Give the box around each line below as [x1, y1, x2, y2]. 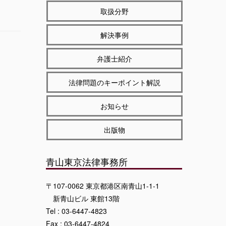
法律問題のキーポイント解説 [69, 77, 160, 87]
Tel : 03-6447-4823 [46, 206, 107, 216]
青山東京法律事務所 [46, 155, 128, 168]
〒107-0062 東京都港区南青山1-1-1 [46, 181, 159, 191]
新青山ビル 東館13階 [46, 193, 120, 203]
